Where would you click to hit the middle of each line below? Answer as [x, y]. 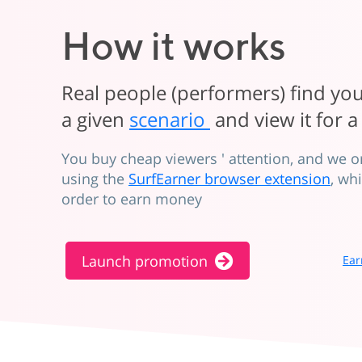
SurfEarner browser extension [229, 179]
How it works [174, 46]
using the [95, 179]
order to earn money [132, 199]
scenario [170, 119]
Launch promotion [145, 261]
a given [95, 119]
